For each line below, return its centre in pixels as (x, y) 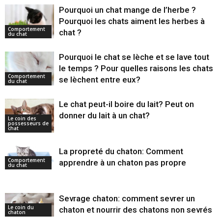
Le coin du (21, 207)
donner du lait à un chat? (104, 116)
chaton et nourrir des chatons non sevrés (136, 210)
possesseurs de (28, 123)
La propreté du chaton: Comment (121, 151)
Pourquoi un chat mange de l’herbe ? (127, 10)
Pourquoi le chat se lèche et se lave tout (134, 57)
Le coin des (22, 118)
